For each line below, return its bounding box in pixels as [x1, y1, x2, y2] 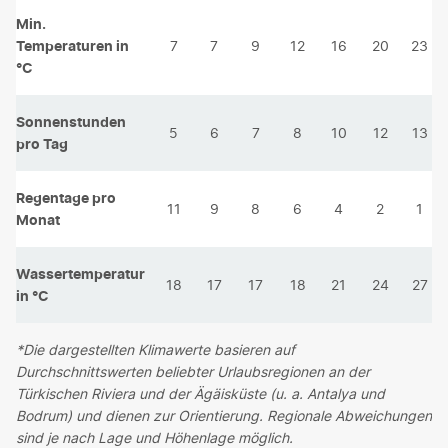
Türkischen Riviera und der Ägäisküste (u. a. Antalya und [16, 385, 385, 402]
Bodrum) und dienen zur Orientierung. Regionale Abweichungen [16, 407, 432, 424]
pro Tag [16, 135, 68, 152]
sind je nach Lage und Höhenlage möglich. [16, 429, 293, 446]
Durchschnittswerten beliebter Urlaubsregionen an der [16, 363, 370, 380]
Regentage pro [16, 189, 116, 206]
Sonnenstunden [16, 113, 126, 130]
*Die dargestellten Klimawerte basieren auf [16, 341, 295, 358]
